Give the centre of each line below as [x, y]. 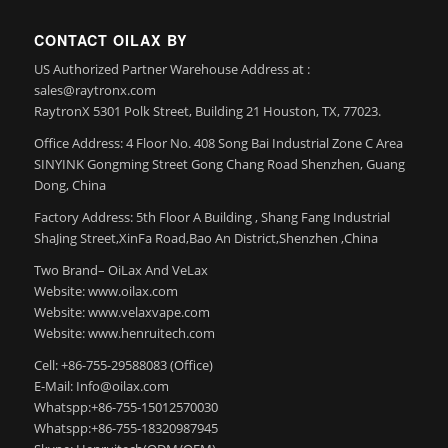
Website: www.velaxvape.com [121, 312]
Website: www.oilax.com [105, 291]
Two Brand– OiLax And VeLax [120, 270]
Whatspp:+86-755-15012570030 [125, 407]
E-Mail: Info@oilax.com [101, 386]
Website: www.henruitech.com [124, 333]
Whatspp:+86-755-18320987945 [125, 428]
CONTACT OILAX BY [110, 40]
